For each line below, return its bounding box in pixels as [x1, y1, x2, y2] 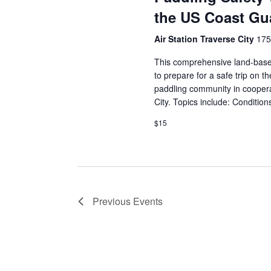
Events [133, 194, 163, 209]
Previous [93, 194, 133, 209]
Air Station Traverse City [154, 32, 256, 45]
